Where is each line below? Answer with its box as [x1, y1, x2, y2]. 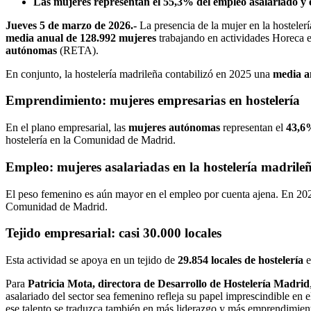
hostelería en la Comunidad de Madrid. [6, 134, 176, 146]
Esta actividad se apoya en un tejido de [6, 253, 178, 266]
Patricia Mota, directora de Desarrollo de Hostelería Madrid [28, 277, 310, 289]
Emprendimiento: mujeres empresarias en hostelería [6, 93, 300, 108]
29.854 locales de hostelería [178, 253, 303, 266]
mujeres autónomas [128, 121, 220, 134]
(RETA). [57, 44, 99, 56]
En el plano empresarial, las [6, 121, 128, 134]
